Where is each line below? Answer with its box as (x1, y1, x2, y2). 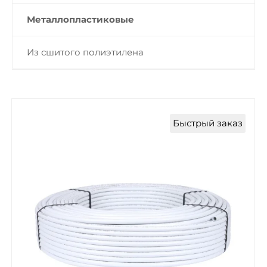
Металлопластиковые (27, 14, 134, 25)
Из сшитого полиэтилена (27, 46, 144, 58)
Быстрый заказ (173, 117, 243, 129)
